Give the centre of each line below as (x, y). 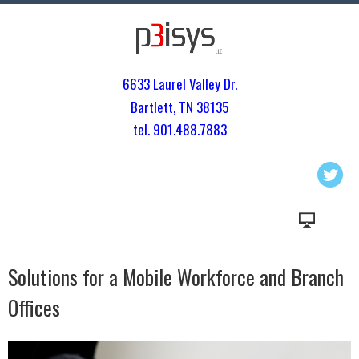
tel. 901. (154, 129)
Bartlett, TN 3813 (176, 107)
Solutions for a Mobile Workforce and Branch (176, 276)
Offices (34, 307)
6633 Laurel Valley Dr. (179, 84)
